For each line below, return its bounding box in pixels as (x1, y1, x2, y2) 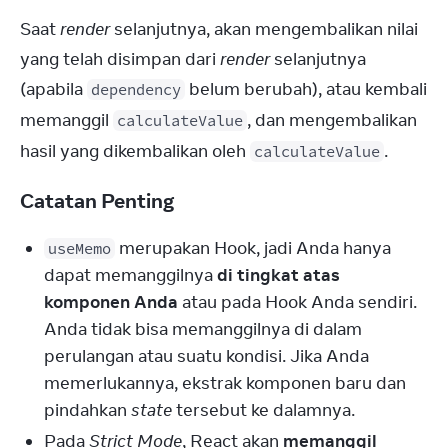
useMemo (48, 239, 111, 258)
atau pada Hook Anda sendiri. (178, 291, 417, 313)
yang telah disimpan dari (20, 48, 220, 70)
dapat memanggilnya (44, 264, 217, 286)
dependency (91, 80, 181, 99)
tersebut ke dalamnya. (172, 399, 355, 421)
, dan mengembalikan (247, 109, 417, 131)
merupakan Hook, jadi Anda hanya (115, 237, 391, 259)
